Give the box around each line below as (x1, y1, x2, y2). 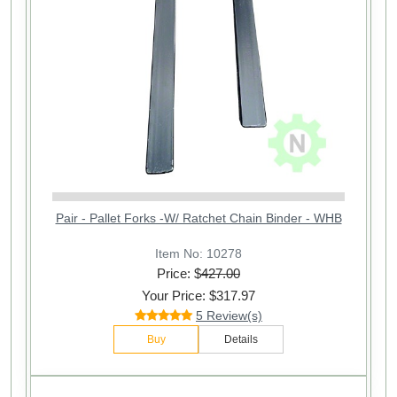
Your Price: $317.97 (142, 288, 255, 304)
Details (224, 333, 258, 346)
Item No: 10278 (155, 245, 242, 261)
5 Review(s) (196, 308, 262, 323)
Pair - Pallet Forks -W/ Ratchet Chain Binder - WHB (55, 210, 342, 225)
